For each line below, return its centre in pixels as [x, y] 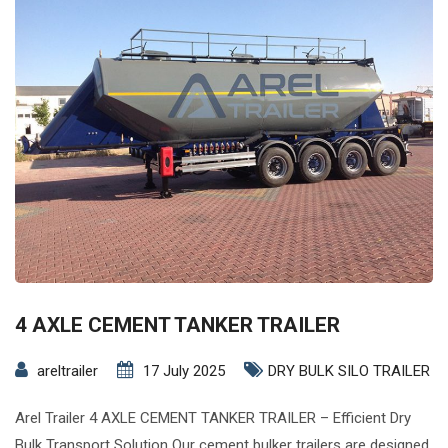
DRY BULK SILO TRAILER [349, 371]
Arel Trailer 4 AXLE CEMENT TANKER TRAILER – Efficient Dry [213, 418]
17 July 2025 [184, 371]
